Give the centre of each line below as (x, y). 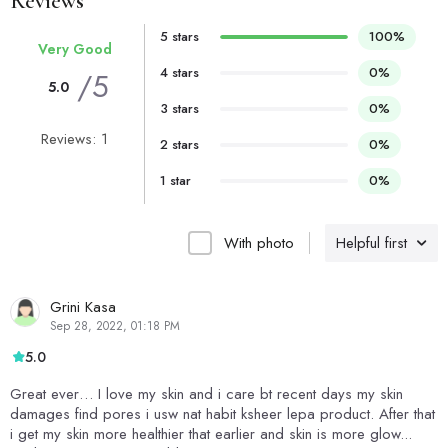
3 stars (179, 109)
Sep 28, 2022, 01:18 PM (115, 326)
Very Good (74, 49)
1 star (175, 181)
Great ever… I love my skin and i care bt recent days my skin (206, 394)
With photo (259, 243)
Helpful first (371, 243)
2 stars (179, 145)
